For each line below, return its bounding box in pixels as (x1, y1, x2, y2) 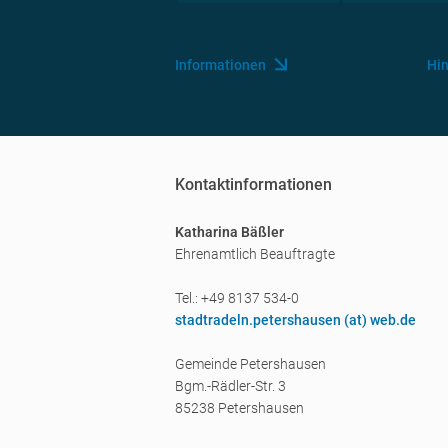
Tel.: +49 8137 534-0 (175, 290, 299, 306)
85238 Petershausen (175, 400, 304, 416)
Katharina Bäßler (175, 224, 284, 240)
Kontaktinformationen (175, 175, 332, 194)
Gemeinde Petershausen (175, 356, 326, 372)
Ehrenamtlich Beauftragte (175, 246, 335, 262)
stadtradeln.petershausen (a (175, 312, 357, 328)
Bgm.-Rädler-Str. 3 (175, 378, 286, 394)
